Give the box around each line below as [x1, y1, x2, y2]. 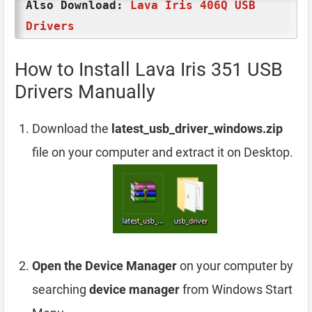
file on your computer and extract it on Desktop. [32, 145, 293, 159]
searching [32, 282, 89, 297]
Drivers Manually [15, 81, 155, 103]
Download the [32, 121, 111, 136]
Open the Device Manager [32, 258, 177, 274]
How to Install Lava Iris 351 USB [15, 58, 283, 81]
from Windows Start [180, 282, 292, 297]
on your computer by [177, 258, 293, 274]
